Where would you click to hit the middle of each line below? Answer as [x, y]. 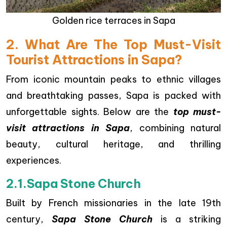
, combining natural [176, 128]
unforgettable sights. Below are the [90, 112]
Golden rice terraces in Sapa [113, 21]
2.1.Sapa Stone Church [73, 184]
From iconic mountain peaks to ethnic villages [113, 79]
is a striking [187, 219]
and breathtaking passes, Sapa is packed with [113, 96]
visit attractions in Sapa [68, 128]
